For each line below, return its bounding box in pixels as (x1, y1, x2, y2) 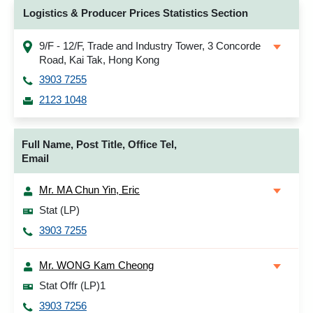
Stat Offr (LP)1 (39, 279, 105, 291)
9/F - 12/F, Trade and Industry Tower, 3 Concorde (39, 40, 261, 52)
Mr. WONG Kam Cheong (39, 259, 154, 271)
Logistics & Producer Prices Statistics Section (23, 7, 248, 19)
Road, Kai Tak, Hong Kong (39, 54, 159, 66)
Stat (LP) (39, 204, 80, 216)
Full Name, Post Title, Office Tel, (22, 138, 177, 150)
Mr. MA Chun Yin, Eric (39, 184, 140, 196)
